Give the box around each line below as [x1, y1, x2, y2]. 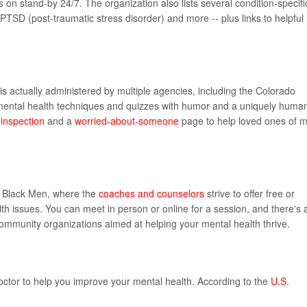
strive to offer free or [204, 186, 295, 201]
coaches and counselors [99, 186, 204, 201]
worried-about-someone [75, 114, 179, 128]
